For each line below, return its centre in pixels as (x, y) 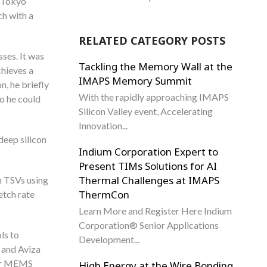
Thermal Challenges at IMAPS (149, 180)
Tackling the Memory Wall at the (156, 66)
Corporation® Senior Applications (149, 225)
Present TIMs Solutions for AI (148, 166)
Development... (109, 239)
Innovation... (103, 125)
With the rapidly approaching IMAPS (154, 97)
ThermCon (104, 195)
